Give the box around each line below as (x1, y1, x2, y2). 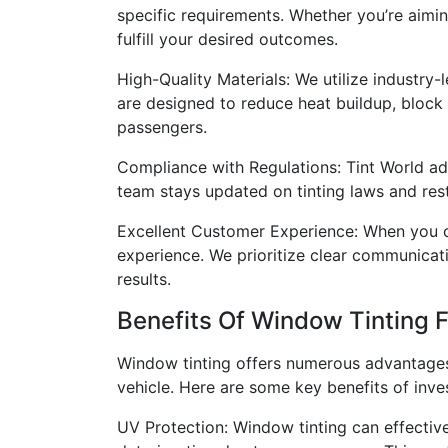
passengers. (117, 117, 207, 137)
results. (117, 269, 171, 289)
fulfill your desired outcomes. (117, 29, 338, 49)
